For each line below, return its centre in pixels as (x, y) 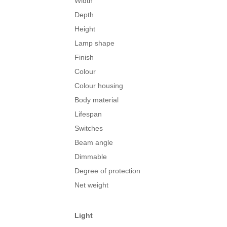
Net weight (91, 185)
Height (85, 29)
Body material (97, 100)
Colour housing (99, 86)
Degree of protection (107, 171)
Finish (84, 58)
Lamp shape (94, 43)
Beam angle (94, 143)
